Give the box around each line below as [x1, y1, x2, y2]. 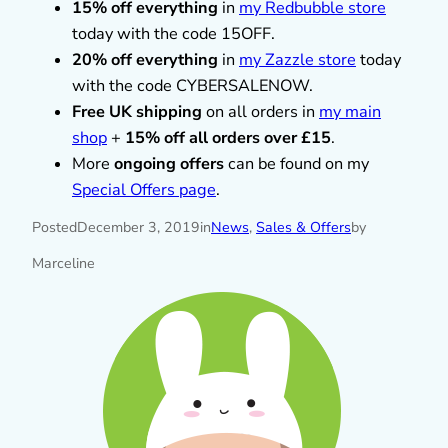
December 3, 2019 [77, 217, 200, 237]
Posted [32, 217, 77, 237]
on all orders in [202, 100, 319, 123]
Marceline [32, 254, 95, 274]
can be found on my [224, 152, 369, 175]
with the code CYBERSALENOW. [72, 74, 313, 97]
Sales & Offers [256, 217, 351, 237]
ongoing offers [114, 152, 224, 175]
